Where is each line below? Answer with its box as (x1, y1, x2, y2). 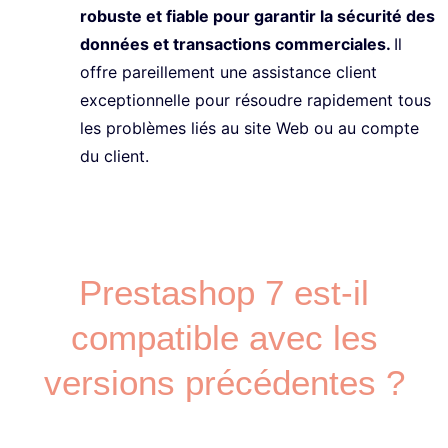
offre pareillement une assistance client (80, 62, 377, 83)
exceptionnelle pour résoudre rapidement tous (80, 90, 431, 111)
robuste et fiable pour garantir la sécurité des (80, 6, 435, 27)
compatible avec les (70, 318, 378, 358)
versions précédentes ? (43, 363, 405, 403)
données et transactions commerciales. (80, 34, 394, 55)
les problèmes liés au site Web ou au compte (80, 118, 419, 139)
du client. (80, 146, 149, 167)
